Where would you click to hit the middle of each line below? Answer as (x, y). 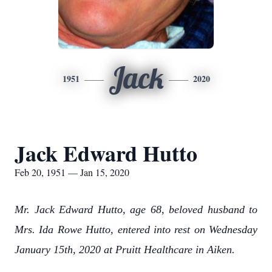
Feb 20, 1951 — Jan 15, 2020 (72, 172)
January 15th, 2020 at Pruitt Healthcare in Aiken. (125, 250)
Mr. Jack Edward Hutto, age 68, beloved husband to (136, 209)
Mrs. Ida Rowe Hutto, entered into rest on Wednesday (136, 229)
